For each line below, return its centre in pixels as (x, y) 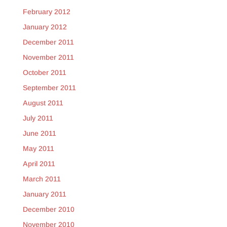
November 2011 (48, 58)
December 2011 (48, 42)
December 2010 (48, 210)
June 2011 (39, 134)
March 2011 (42, 179)
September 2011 (49, 88)
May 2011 (38, 149)
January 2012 (45, 27)
